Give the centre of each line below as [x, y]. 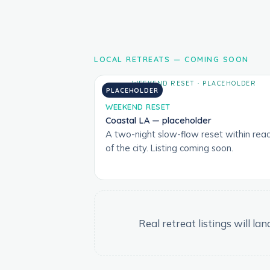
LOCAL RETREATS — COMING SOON [172, 59]
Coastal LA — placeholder [159, 120]
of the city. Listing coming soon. [169, 148]
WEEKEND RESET [138, 106]
